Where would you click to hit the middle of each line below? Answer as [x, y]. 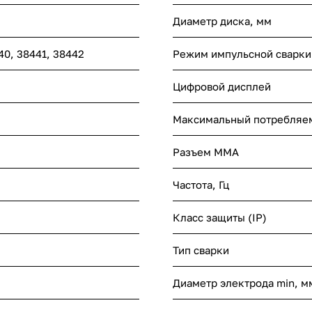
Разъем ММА [206, 152]
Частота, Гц [201, 185]
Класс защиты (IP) [220, 218]
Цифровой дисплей [222, 87]
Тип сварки [201, 250]
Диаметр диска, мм [222, 21]
